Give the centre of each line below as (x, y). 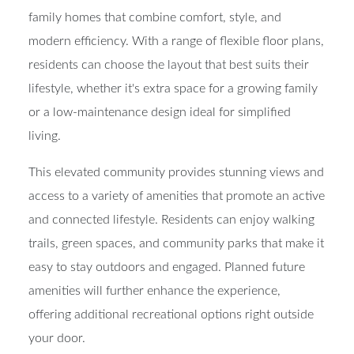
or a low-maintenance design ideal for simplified (160, 131)
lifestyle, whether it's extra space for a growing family (173, 107)
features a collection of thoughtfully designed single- (172, 12)
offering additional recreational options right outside (171, 333)
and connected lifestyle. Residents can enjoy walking (171, 238)
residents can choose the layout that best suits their (169, 83)
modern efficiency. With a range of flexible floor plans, (176, 60)
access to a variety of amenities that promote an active (177, 215)
